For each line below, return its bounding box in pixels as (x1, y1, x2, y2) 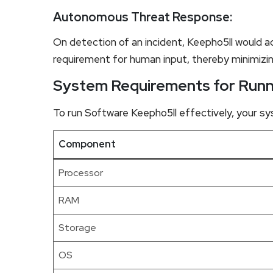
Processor (58, 166, 103, 179)
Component (58, 137, 116, 151)
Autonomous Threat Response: (53, 9, 232, 25)
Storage (58, 221, 96, 234)
